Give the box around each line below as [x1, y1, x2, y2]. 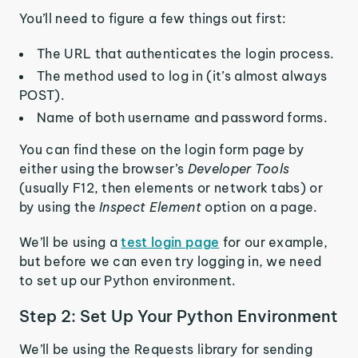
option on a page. [201, 199, 318, 215]
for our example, [219, 234, 328, 250]
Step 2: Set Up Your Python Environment [19, 306, 338, 326]
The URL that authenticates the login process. [37, 46, 335, 62]
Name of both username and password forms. [37, 109, 328, 125]
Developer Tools [187, 161, 290, 177]
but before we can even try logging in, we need [19, 253, 322, 269]
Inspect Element [99, 199, 201, 215]
